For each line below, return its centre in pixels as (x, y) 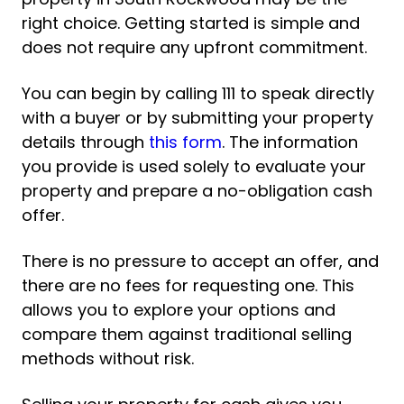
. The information (290, 142)
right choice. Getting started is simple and (191, 23)
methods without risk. (108, 358)
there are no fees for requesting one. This (188, 285)
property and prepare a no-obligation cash (197, 191)
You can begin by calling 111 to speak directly (198, 93)
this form (185, 142)
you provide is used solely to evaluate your (194, 166)
